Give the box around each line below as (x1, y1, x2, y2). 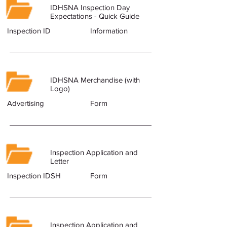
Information (90, 26, 128, 35)
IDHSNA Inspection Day (50, 3, 130, 12)
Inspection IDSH (7, 171, 61, 180)
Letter (50, 157, 69, 165)
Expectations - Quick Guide (50, 12, 139, 20)
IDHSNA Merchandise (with (50, 75, 140, 84)
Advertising (7, 99, 44, 107)
